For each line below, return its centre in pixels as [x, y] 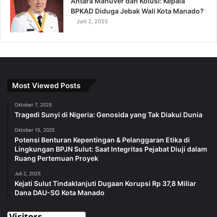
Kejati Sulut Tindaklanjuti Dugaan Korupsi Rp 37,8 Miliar [105, 184]
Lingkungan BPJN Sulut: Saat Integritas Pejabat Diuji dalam [111, 149]
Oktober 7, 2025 [33, 105]
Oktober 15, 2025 [35, 130]
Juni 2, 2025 [92, 22]
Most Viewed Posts [46, 86]
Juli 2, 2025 [28, 174]
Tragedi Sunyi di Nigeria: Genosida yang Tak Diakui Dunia [108, 115]
